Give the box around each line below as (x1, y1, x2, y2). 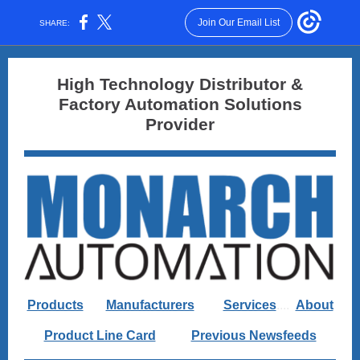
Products (27, 298, 84, 312)
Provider (145, 115, 215, 133)
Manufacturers (105, 298, 194, 312)
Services (223, 298, 276, 312)
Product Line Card (43, 329, 156, 342)
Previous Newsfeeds (190, 329, 317, 342)
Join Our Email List (197, 17, 280, 28)
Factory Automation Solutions (58, 95, 302, 113)
